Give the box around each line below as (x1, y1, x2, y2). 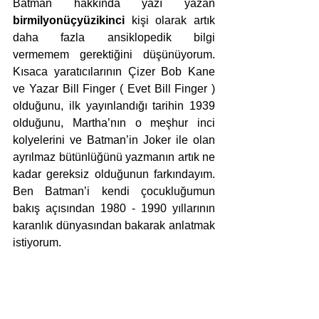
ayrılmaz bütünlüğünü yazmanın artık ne (13, 151, 215, 163)
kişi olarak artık (125, 14, 215, 26)
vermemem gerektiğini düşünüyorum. (13, 48, 215, 61)
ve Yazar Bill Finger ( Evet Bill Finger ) (13, 83, 215, 95)
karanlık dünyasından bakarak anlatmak (13, 219, 215, 231)
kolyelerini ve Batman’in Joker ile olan (13, 134, 215, 146)
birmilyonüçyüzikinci (13, 14, 125, 26)
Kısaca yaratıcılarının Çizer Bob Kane (13, 66, 215, 78)
